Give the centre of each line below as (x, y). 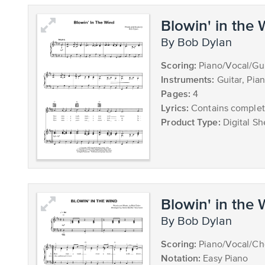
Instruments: (188, 79)
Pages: (176, 93)
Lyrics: (175, 107)
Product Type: (191, 122)
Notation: (181, 258)
